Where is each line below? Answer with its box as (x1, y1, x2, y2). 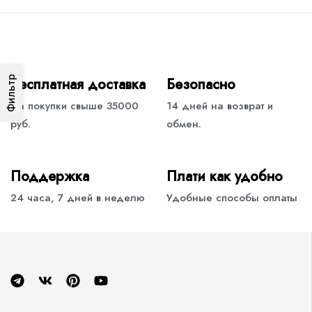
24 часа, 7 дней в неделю (10, 190, 145, 206)
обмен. (166, 116, 201, 132)
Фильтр (5, 73, 17, 111)
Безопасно (166, 75, 235, 95)
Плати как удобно (166, 166, 283, 187)
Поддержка (10, 166, 89, 187)
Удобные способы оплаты (166, 190, 297, 206)
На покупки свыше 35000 (10, 98, 139, 114)
